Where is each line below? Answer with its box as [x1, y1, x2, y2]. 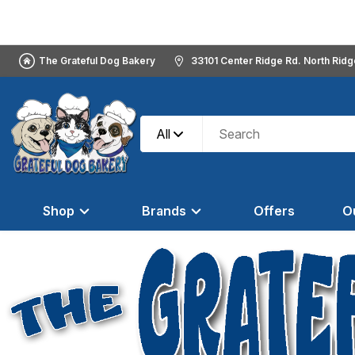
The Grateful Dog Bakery [39, 55, 155, 67]
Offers [254, 203, 295, 219]
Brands [142, 203, 186, 219]
